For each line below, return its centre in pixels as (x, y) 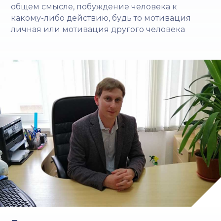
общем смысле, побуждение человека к (94, 6)
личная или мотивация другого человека (98, 29)
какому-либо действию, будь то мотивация (101, 18)
